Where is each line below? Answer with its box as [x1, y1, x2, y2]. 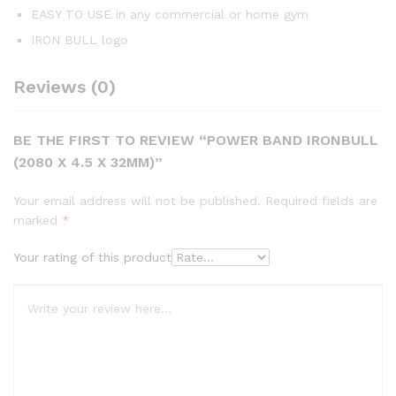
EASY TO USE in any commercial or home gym [31, 6, 308, 21]
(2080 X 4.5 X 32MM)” [13, 153, 163, 171]
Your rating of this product [13, 249, 171, 264]
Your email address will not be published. [13, 193, 261, 208]
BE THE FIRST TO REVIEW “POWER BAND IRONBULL [13, 131, 378, 148]
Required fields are [265, 193, 377, 208]
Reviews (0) [13, 75, 116, 97]
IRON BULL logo [31, 32, 128, 47]
